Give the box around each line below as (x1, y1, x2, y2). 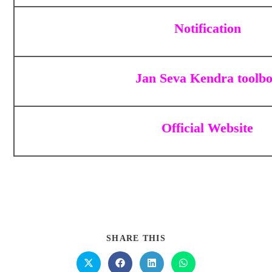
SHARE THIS (106, 233, 166, 243)
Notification (174, 21, 241, 36)
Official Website (161, 120, 254, 135)
